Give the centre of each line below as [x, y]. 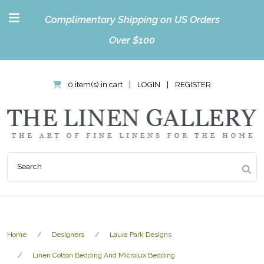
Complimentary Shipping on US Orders [132, 19]
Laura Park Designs [141, 234]
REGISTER [193, 85]
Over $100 [132, 40]
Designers [68, 234]
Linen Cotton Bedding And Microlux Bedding [104, 255]
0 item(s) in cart [95, 85]
